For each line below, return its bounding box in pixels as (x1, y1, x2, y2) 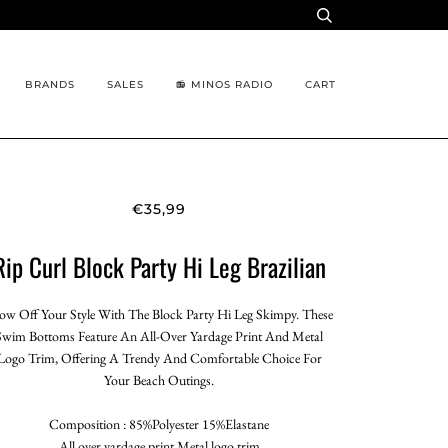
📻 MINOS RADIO (176, 78, 273, 90)
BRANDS (25, 78, 75, 90)
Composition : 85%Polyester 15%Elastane (49, 414, 270, 433)
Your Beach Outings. (104, 370, 215, 389)
